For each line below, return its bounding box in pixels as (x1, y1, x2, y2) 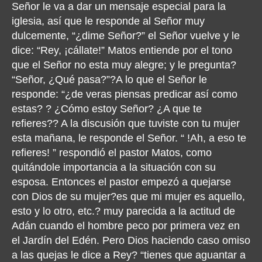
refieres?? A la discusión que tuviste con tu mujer (12, 117, 240, 129)
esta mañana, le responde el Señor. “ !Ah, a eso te (12, 132, 246, 144)
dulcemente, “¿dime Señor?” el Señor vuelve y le (12, 29, 240, 42)
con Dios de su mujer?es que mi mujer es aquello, (12, 190, 245, 202)
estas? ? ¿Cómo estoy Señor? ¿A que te (12, 102, 202, 115)
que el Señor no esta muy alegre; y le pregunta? (12, 58, 236, 71)
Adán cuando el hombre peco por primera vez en (12, 219, 240, 232)
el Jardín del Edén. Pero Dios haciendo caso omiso (12, 234, 250, 246)
